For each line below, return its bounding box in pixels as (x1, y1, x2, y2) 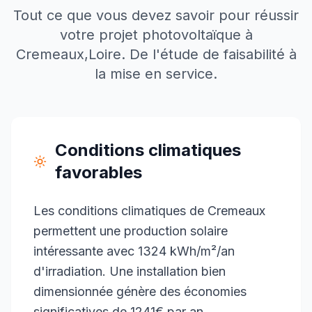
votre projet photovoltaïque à (59, 26, 253, 43)
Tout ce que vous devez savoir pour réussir (13, 7, 299, 24)
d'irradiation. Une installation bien (33, 264, 226, 279)
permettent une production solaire (33, 224, 228, 238)
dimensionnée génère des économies (33, 284, 247, 299)
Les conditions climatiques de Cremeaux (33, 203, 265, 218)
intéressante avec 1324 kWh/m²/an (33, 244, 235, 258)
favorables (55, 162, 143, 182)
